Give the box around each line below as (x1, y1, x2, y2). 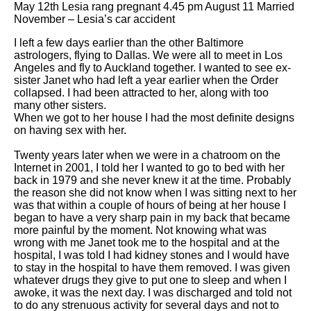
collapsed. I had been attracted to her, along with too (14, 87, 269, 99)
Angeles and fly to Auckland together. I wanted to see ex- (14, 62, 291, 74)
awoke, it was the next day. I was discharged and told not (14, 287, 292, 299)
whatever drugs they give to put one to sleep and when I (14, 274, 287, 287)
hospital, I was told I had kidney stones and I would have (14, 249, 289, 262)
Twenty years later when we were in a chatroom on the (14, 149, 280, 162)
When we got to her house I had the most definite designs (14, 112, 294, 124)
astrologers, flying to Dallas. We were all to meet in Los (14, 49, 283, 62)
